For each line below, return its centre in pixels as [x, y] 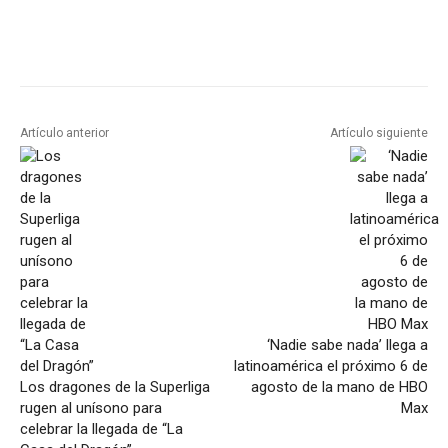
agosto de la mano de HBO [339, 387]
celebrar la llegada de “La [101, 429]
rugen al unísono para [91, 408]
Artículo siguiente [378, 133]
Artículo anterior [64, 133]
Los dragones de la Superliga [115, 387]
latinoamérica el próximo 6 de [330, 366]
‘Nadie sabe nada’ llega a [347, 345]
